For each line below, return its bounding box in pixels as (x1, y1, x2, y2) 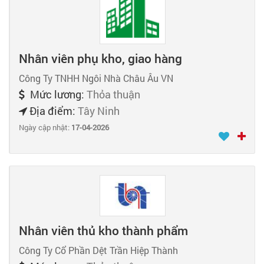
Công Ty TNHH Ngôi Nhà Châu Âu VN (19, 72, 173, 85)
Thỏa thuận (87, 87, 140, 102)
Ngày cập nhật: (19, 122, 71, 133)
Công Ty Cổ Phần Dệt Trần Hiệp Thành (19, 243, 178, 256)
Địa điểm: (27, 104, 78, 118)
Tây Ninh (78, 104, 120, 118)
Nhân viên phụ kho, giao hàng (19, 50, 182, 67)
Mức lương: (28, 87, 87, 102)
